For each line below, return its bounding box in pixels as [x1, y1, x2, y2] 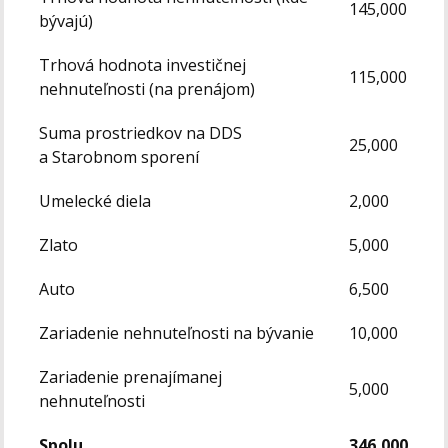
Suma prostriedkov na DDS [39, 122, 243, 145]
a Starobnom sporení [39, 146, 200, 169]
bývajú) [39, 10, 94, 33]
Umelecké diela [39, 190, 152, 213]
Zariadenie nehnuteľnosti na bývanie [39, 322, 315, 345]
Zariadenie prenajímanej [39, 366, 223, 389]
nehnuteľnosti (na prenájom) [39, 78, 256, 101]
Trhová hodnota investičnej [39, 54, 247, 77]
